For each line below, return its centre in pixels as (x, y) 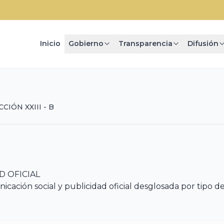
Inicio (50, 43)
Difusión (203, 43)
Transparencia (146, 43)
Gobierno (86, 43)
